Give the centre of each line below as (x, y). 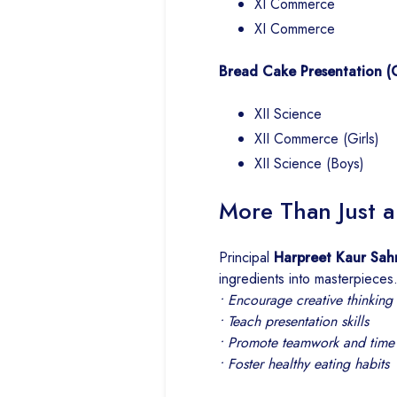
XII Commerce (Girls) (317, 139)
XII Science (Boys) (309, 164)
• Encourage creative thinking (306, 300)
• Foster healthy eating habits (304, 364)
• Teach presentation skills (294, 322)
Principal (246, 258)
